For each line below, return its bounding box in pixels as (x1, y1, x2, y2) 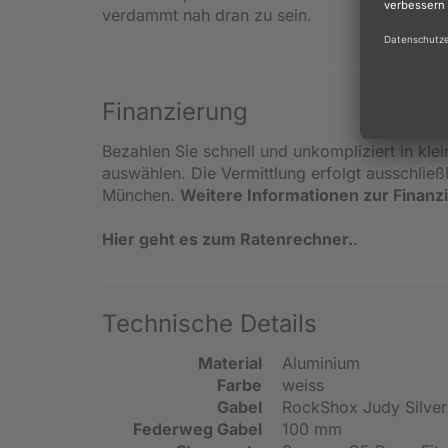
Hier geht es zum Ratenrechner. (102, 228, 353, 249)
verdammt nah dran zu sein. (102, 4, 312, 25)
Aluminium (282, 352, 360, 373)
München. (102, 184, 180, 205)
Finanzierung (102, 96, 248, 126)
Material (198, 352, 262, 373)
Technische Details (102, 308, 317, 338)
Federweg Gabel (133, 418, 262, 439)
